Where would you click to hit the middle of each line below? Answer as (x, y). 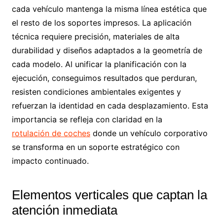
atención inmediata (64, 210)
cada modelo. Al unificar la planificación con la (99, 64)
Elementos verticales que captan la (109, 195)
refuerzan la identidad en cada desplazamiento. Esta (110, 106)
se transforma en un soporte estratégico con (95, 147)
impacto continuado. (50, 161)
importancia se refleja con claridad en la (87, 119)
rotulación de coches (51, 133)
